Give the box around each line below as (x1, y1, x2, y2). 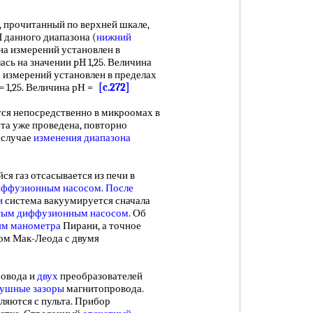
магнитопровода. (64, 282, 144, 295)
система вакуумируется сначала (3, 194, 150, 207)
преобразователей (58, 270, 143, 282)
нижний (96, 31, 131, 43)
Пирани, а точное (61, 219, 141, 232)
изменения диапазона (34, 131, 131, 144)
